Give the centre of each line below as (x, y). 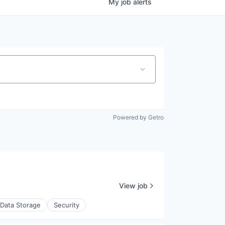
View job (133, 185)
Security (67, 205)
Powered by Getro (138, 118)
